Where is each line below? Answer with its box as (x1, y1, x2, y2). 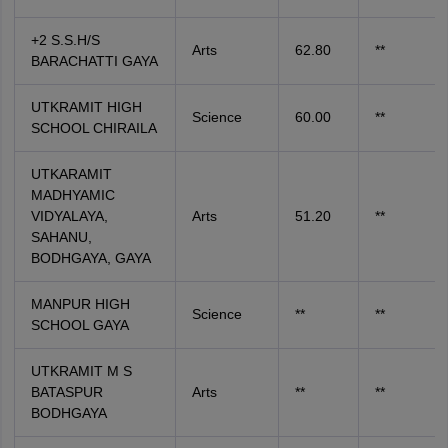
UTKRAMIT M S (30, 363, 132, 380)
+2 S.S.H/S (30, 32, 100, 49)
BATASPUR (30, 384, 103, 401)
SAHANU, (30, 229, 92, 246)
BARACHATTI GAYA (30, 53, 158, 70)
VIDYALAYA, (30, 208, 108, 225)
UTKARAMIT (30, 166, 112, 183)
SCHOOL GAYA (30, 317, 129, 334)
